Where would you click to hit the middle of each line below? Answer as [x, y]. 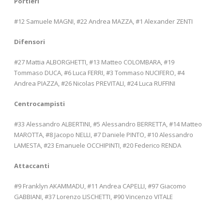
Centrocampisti [39, 104]
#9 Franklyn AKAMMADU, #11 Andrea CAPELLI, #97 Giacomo [100, 186]
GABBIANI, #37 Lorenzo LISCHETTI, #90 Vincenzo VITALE [93, 197]
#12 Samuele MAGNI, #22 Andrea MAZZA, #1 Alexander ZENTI [103, 22]
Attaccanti [32, 166]
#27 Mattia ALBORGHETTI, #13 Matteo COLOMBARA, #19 [94, 62]
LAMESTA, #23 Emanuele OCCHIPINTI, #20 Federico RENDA [98, 146]
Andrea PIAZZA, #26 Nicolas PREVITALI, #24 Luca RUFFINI [95, 84]
